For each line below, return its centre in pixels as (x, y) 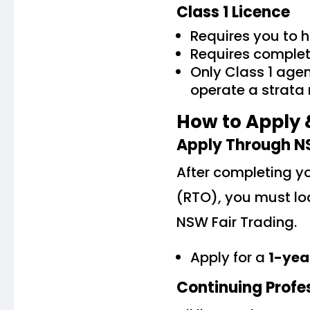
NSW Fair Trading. (236, 222)
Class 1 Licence (233, 12)
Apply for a (229, 258)
